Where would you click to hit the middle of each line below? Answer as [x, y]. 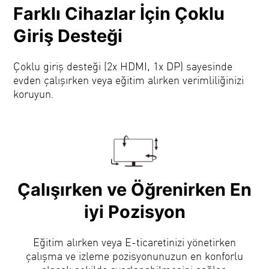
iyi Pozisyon [134, 212]
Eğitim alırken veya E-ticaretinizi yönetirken [134, 242]
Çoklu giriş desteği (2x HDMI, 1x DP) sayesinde [123, 65]
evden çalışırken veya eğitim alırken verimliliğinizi [129, 79]
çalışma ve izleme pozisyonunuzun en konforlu [134, 256]
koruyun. [34, 93]
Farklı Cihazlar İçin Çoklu [119, 13]
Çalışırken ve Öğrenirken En [134, 190]
